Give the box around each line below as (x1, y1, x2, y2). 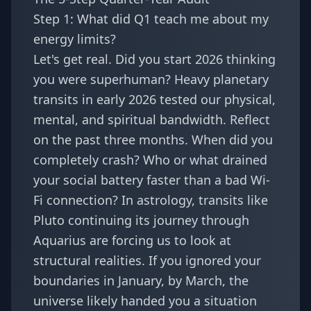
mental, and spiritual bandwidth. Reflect (33, 111, 270, 128)
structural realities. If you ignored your (33, 252, 261, 269)
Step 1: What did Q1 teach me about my (33, 10, 269, 27)
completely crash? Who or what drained (33, 151, 267, 168)
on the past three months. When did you (33, 131, 273, 148)
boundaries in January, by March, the (33, 272, 249, 289)
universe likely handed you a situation (33, 292, 257, 309)
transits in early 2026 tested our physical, (33, 91, 276, 108)
